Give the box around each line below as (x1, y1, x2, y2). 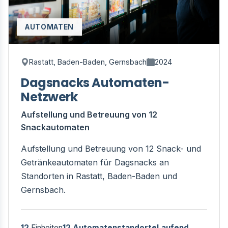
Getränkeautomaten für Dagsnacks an (21, 157, 169, 167)
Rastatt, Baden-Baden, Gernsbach (29, 58, 147, 66)
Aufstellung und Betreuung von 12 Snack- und (21, 144, 201, 154)
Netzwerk (21, 89, 78, 105)
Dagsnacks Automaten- (21, 74, 169, 91)
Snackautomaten (21, 122, 90, 132)
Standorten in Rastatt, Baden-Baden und (21, 171, 177, 181)
